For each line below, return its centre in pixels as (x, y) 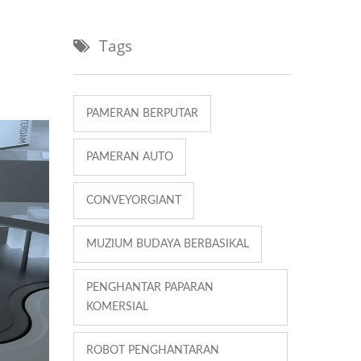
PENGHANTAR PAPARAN (150, 287)
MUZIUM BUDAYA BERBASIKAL (168, 244)
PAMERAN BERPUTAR (142, 113)
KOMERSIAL (117, 307)
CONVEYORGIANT (134, 200)
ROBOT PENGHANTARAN (153, 350)
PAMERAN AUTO (130, 157)
